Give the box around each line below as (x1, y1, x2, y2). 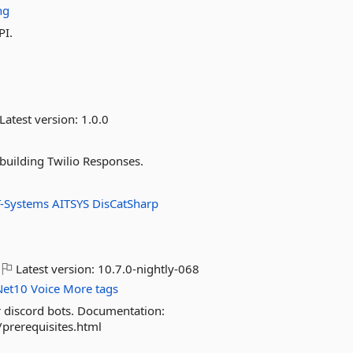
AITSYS (52, 195, 93, 211)
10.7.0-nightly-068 (98, 261, 200, 277)
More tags (63, 281, 119, 296)
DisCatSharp (92, 195, 159, 211)
